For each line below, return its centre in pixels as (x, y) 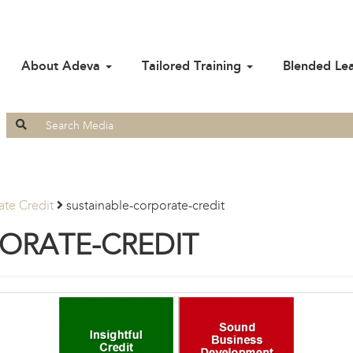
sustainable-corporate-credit (145, 205)
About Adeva (63, 66)
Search (24, 119)
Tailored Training (193, 66)
